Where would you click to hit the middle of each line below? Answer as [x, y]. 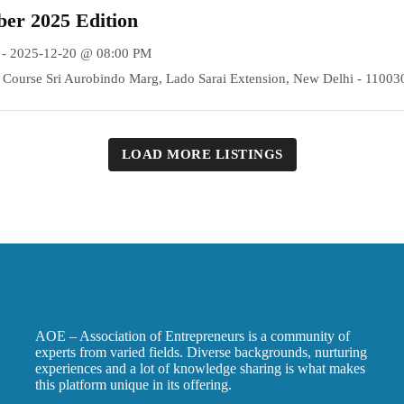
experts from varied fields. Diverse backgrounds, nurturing [201, 353]
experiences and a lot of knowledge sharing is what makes [200, 369]
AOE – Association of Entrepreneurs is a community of [192, 336]
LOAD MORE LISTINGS [202, 154]
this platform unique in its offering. [133, 385]
